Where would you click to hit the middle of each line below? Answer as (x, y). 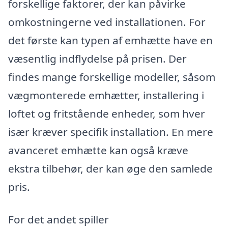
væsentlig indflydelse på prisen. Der (97, 59)
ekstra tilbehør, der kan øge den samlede (110, 169)
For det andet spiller (59, 219)
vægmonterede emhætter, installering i (106, 95)
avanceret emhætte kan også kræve (98, 150)
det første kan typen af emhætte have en (110, 40)
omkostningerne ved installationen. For (107, 22)
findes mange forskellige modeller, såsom (112, 77)
